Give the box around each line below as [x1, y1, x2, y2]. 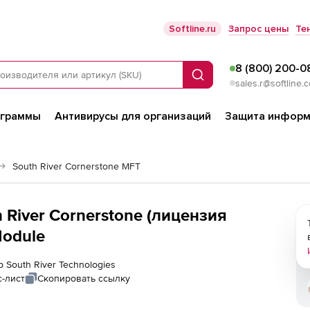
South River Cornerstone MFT [12, 161, 140, 172]
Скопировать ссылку [37, 273, 130, 284]
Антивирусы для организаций [55, 109, 211, 123]
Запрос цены [228, 23, 289, 35]
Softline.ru [169, 23, 216, 35]
